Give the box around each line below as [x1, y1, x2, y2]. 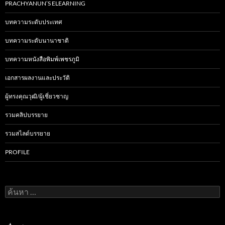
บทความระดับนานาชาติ [5, 36, 69, 44]
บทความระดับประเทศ [5, 18, 62, 26]
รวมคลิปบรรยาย [5, 110, 48, 119]
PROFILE [5, 148, 30, 156]
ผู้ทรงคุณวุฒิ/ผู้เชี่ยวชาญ [5, 92, 68, 100]
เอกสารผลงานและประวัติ [5, 73, 70, 81]
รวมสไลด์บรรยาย [5, 129, 50, 137]
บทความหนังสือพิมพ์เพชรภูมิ [5, 55, 79, 63]
